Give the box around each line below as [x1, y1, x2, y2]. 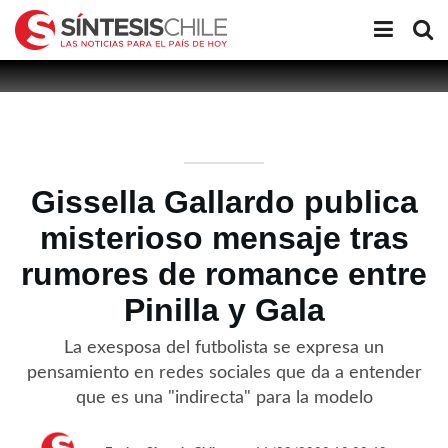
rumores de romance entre [21, 256, 427, 292]
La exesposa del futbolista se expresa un [64, 338, 384, 357]
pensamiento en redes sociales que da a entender [26, 363, 422, 382]
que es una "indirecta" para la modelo [75, 388, 373, 407]
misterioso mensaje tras [39, 220, 409, 256]
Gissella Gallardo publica [30, 184, 418, 220]
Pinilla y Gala [123, 292, 325, 328]
